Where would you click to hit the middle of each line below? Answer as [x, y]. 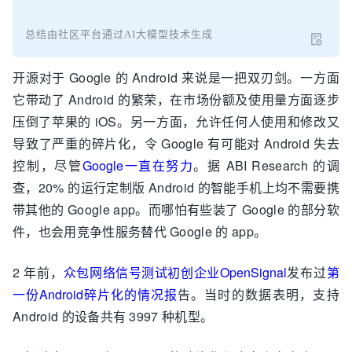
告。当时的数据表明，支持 [258, 294]
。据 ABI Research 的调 [266, 165]
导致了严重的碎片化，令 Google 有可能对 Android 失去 [176, 143]
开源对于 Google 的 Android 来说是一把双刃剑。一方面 [176, 77]
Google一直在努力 [138, 165]
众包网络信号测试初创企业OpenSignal [175, 272]
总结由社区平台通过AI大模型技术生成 [119, 34]
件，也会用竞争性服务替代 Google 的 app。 [140, 231]
